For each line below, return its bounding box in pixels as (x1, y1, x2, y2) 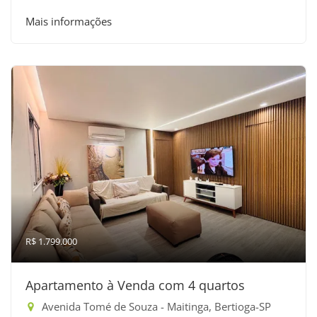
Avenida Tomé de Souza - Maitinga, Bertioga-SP (39, 299, 271, 313)
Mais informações (25, 14, 112, 28)
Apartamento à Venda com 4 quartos (25, 277, 245, 294)
